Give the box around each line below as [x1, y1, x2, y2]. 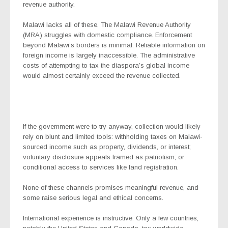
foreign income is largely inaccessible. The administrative [23, 51, 195, 60]
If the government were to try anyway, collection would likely [23, 123, 201, 131]
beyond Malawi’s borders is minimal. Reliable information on [23, 41, 205, 49]
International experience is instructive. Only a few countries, [23, 214, 198, 222]
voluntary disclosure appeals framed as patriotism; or [23, 153, 184, 161]
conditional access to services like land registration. [23, 163, 179, 172]
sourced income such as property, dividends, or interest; [23, 143, 191, 151]
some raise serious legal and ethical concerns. [23, 194, 163, 202]
